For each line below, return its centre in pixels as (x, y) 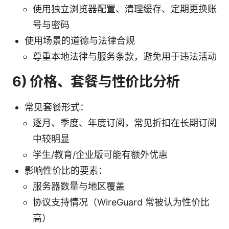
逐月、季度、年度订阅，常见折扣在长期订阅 (125, 123)
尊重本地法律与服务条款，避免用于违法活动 (125, 56)
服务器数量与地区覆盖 (79, 186)
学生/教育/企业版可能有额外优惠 (100, 154)
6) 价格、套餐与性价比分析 (96, 81)
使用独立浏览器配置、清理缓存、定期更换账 (125, 9)
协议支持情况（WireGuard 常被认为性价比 (121, 202)
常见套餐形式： (57, 107)
